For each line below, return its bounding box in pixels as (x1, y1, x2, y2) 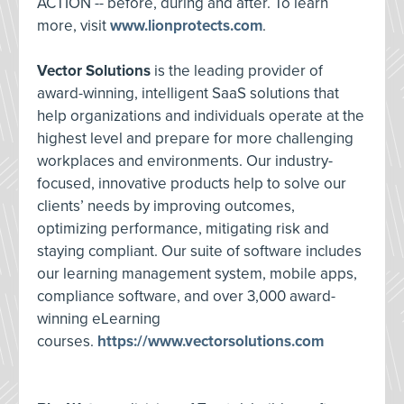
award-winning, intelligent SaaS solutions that (37, 84, 339, 103)
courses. (37, 332, 97, 351)
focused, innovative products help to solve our (37, 174, 346, 193)
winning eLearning (37, 309, 161, 328)
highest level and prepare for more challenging (37, 129, 353, 148)
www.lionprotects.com (110, 16, 262, 35)
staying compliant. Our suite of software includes (37, 242, 362, 261)
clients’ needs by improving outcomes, (37, 197, 295, 216)
